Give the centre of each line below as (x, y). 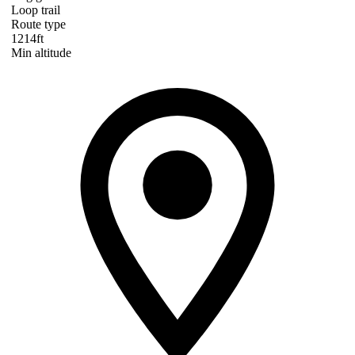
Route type (38, 25)
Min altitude (41, 53)
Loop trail (36, 10)
